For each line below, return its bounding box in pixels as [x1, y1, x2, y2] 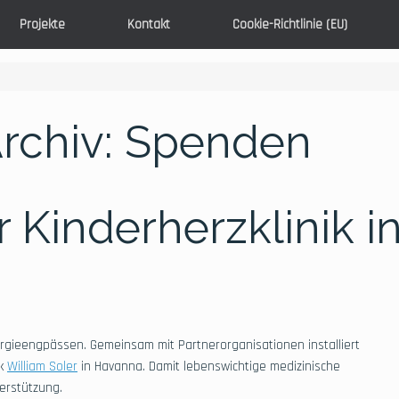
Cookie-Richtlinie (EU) [232, 16, 347, 33]
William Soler [7, 358, 77, 375]
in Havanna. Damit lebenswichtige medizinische [77, 358, 340, 375]
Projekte [20, 16, 65, 33]
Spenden [125, 116, 312, 168]
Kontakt [127, 16, 170, 33]
